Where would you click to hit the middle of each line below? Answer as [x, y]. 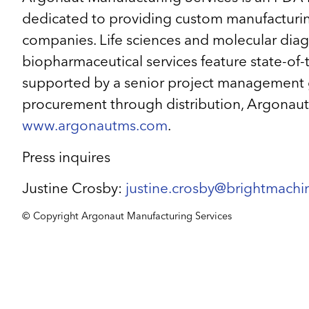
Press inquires [66, 158]
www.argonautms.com [95, 127]
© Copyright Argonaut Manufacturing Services [127, 217]
